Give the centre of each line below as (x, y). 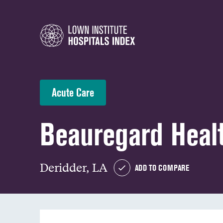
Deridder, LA (74, 167)
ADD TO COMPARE (162, 168)
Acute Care (73, 92)
